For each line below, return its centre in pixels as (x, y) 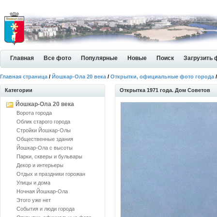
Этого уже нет (34, 200)
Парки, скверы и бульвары (49, 156)
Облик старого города (43, 122)
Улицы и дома (33, 183)
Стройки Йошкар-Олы (44, 130)
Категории (19, 90)
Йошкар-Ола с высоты (45, 148)
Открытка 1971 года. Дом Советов (165, 90)
